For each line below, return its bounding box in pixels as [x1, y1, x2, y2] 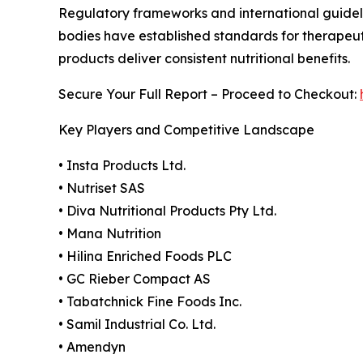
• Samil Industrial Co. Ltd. [58, 315, 216, 332]
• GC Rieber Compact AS [58, 270, 211, 287]
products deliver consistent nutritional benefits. [58, 49, 350, 66]
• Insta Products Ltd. [58, 156, 186, 173]
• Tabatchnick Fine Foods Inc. [58, 293, 241, 310]
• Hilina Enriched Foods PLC [58, 247, 232, 264]
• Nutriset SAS [58, 179, 145, 196]
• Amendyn [58, 338, 126, 355]
